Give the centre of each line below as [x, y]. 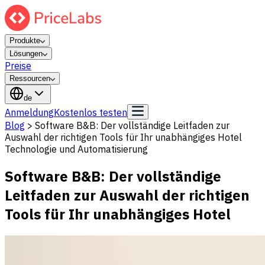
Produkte [25, 41]
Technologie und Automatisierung [76, 149]
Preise [18, 66]
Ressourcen [30, 78]
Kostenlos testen [91, 112]
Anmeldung [29, 112]
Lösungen [26, 54]
